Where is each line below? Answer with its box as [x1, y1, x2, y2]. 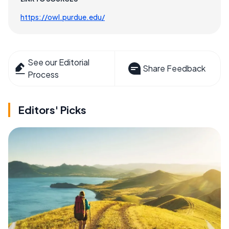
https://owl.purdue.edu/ [20, 12, 105, 21]
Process [28, 68, 59, 80]
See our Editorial [28, 56, 90, 67]
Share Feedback [142, 62, 205, 74]
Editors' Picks [18, 103, 86, 116]
